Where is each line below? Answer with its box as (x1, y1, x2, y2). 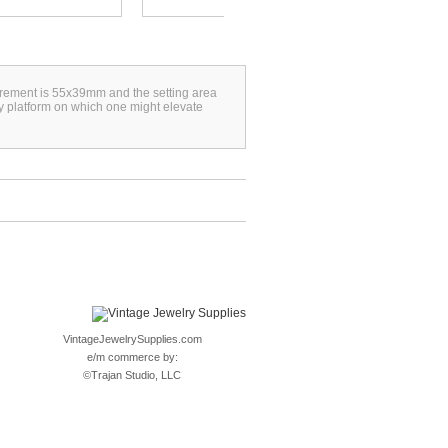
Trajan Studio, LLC (91, 369, 181, 381)
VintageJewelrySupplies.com (62, 333, 202, 345)
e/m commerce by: (86, 351, 178, 363)
